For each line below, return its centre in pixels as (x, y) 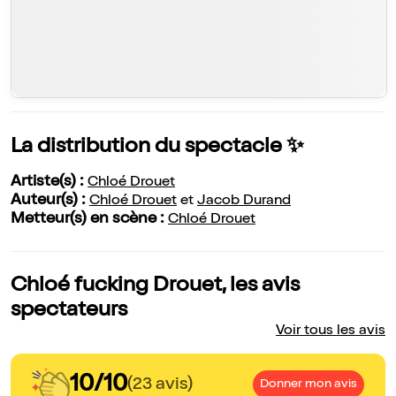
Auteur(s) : (50, 201)
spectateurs (69, 312)
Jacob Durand (244, 202)
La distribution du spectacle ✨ (157, 148)
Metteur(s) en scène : (89, 220)
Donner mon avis (308, 385)
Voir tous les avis (331, 332)
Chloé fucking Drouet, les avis (155, 287)
